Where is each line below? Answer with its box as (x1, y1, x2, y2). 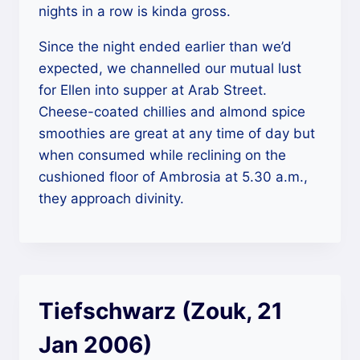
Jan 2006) (39, 331, 152, 358)
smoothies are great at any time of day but (39, 125, 315, 141)
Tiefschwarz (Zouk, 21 (39, 297, 283, 325)
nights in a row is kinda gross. (39, 3, 231, 19)
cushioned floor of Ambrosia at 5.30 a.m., (39, 169, 308, 185)
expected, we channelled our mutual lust (39, 60, 301, 76)
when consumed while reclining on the (39, 147, 286, 163)
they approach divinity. (39, 190, 184, 207)
